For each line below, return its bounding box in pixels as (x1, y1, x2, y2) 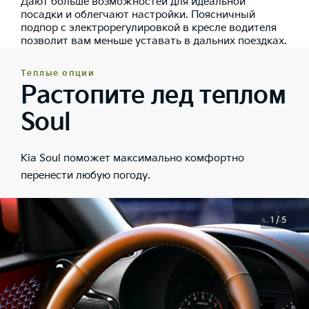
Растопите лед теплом (21, 81, 286, 111)
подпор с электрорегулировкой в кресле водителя (21, 21, 277, 35)
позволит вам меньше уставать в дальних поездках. (21, 34, 287, 48)
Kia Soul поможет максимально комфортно (21, 152, 244, 166)
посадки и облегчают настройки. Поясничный (21, 8, 255, 22)
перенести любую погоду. (21, 169, 150, 183)
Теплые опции (21, 68, 95, 79)
